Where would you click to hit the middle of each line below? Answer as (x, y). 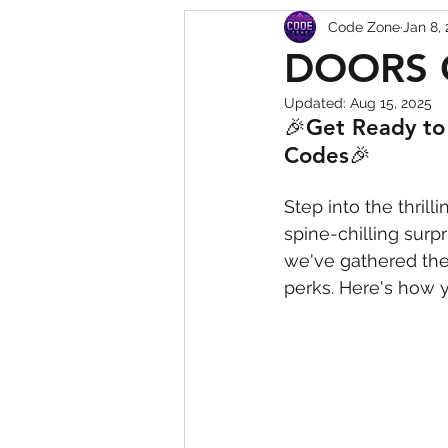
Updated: (317, 103)
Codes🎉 (327, 155)
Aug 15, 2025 (391, 103)
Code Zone (364, 26)
